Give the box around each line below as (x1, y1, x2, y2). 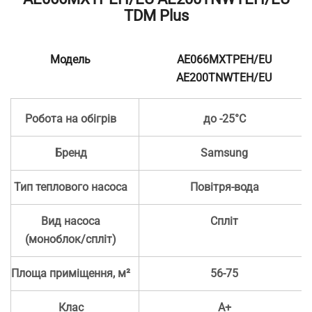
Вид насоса (41, 214, 101, 228)
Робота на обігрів (25, 112, 117, 126)
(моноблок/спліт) (25, 233, 117, 247)
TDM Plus (123, 6, 189, 24)
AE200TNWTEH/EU (176, 71, 272, 85)
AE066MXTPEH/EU (176, 53, 272, 67)
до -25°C (203, 112, 246, 126)
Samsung (201, 146, 249, 160)
